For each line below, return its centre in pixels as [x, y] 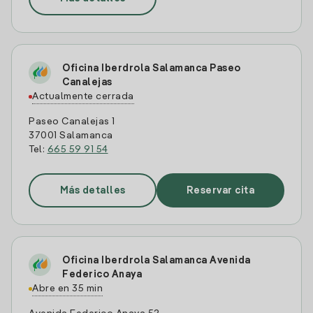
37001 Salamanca [71, 136]
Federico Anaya [102, 275]
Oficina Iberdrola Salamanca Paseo [152, 68]
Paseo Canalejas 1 [72, 122]
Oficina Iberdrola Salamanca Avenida [156, 261]
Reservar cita [220, 190]
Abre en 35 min [67, 289]
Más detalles [93, 190]
